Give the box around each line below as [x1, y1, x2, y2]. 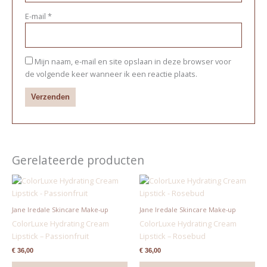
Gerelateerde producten [11, 152, 144, 168]
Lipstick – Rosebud [139, 230, 206, 241]
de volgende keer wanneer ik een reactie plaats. [24, 68, 197, 79]
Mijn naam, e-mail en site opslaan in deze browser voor [34, 55, 231, 67]
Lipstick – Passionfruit [11, 230, 89, 241]
